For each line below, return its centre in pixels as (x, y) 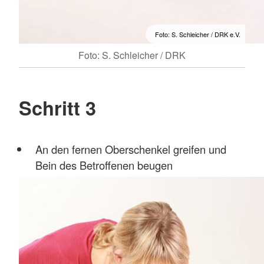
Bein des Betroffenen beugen (104, 165)
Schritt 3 (57, 108)
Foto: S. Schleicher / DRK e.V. (198, 34)
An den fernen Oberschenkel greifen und (131, 149)
